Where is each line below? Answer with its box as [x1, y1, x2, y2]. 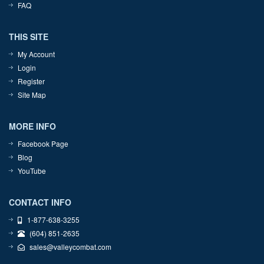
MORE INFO [9, 120, 56, 133]
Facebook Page [18, 138, 68, 149]
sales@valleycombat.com [29, 242, 111, 252]
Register [18, 76, 45, 87]
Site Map [18, 90, 46, 100]
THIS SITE [9, 31, 48, 43]
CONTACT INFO [9, 196, 71, 209]
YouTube [18, 166, 46, 176]
